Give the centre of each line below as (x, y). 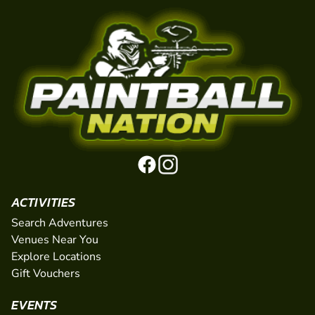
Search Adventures (60, 223)
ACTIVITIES (43, 202)
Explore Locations (56, 257)
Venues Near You (55, 240)
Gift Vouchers (46, 274)
